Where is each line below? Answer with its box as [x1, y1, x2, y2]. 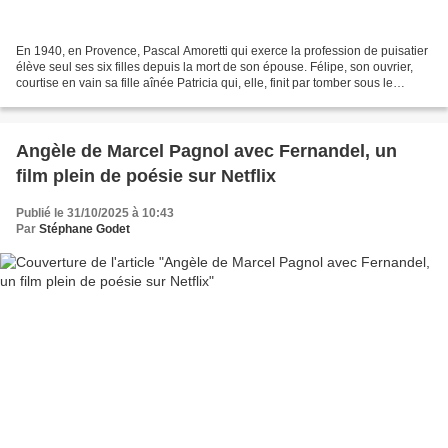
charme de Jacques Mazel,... [16, 92, 171, 107]
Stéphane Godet [39, 222, 130, 237]
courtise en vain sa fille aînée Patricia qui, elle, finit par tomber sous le [16, 76, 393, 91]
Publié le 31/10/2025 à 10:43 [16, 206, 174, 221]
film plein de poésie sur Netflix [16, 166, 276, 187]
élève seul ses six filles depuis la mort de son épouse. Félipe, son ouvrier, [16, 60, 413, 75]
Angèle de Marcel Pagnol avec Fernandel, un [16, 141, 397, 162]
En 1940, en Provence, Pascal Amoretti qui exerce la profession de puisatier [16, 44, 428, 59]
